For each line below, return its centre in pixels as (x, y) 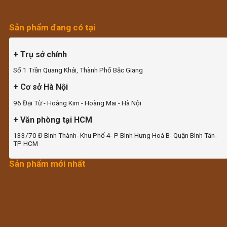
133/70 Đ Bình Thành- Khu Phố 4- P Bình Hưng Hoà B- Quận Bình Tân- (115, 136)
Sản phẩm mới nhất (47, 163)
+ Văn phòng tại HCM (53, 120)
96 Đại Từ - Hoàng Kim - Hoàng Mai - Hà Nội (77, 103)
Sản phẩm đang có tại (52, 27)
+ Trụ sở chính (40, 54)
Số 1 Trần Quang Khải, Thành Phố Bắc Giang (78, 70)
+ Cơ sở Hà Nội (41, 87)
